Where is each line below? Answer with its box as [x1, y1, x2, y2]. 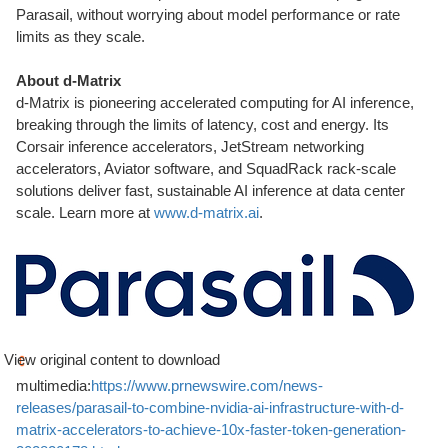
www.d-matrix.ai [154, 204, 259, 221]
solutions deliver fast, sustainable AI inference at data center [16, 182, 405, 199]
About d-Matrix [16, 72, 121, 89]
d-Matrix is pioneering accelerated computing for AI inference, [16, 94, 414, 111]
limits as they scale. [16, 28, 145, 45]
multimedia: [16, 377, 91, 394]
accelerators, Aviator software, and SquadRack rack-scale [16, 160, 396, 177]
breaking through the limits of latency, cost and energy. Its [16, 116, 389, 133]
